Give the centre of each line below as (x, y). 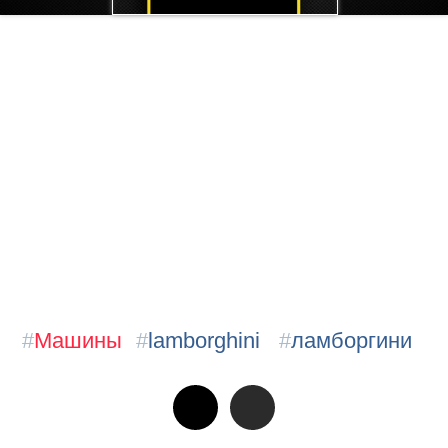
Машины (78, 340)
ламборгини (352, 340)
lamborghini (203, 340)
